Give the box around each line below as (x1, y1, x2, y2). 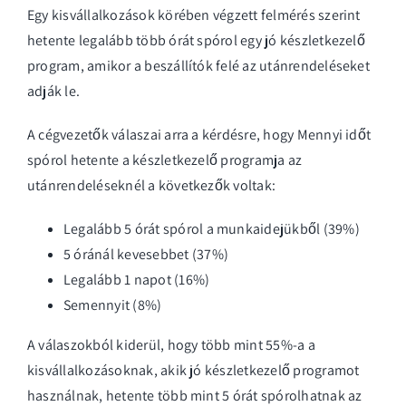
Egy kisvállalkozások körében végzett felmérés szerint (27, 5, 361, 24)
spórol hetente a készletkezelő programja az (27, 150, 303, 169)
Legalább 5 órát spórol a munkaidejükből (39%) (63, 218, 360, 238)
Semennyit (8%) (63, 295, 162, 314)
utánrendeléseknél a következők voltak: (27, 175, 276, 195)
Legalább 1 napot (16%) (63, 269, 210, 289)
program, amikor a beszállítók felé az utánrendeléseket (27, 55, 370, 75)
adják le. (27, 81, 81, 101)
